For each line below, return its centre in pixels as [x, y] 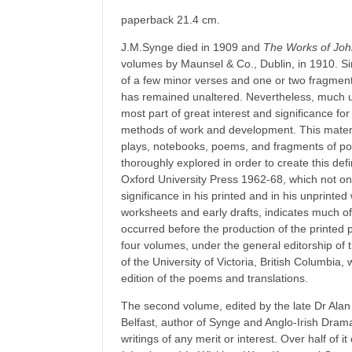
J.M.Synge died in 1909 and [192, 47]
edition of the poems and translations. [215, 278]
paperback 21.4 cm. [171, 20]
